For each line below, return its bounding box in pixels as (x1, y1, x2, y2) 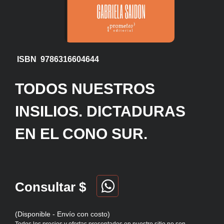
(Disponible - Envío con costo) (15, 210, 110, 218)
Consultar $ (15, 179, 86, 195)
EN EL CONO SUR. (15, 125, 147, 142)
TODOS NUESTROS (15, 80, 155, 97)
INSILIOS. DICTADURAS (15, 103, 185, 120)
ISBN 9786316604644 (15, 55, 99, 64)
